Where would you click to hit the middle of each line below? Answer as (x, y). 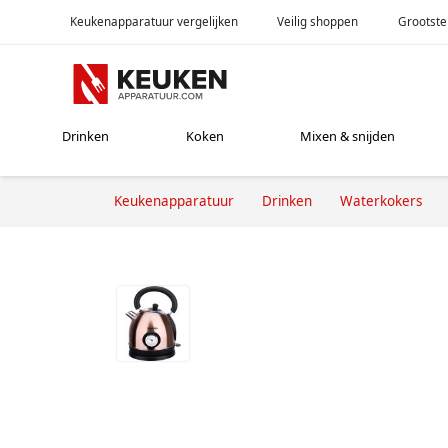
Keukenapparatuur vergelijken (153, 21)
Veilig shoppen (318, 21)
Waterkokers (381, 200)
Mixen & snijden (348, 136)
